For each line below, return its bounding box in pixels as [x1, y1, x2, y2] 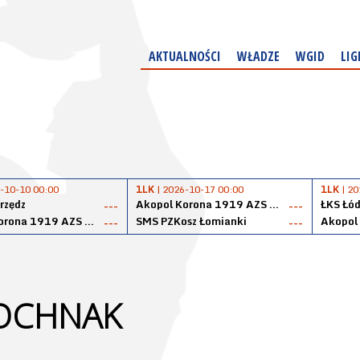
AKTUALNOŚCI [149, 47, 221, 65]
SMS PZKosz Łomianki [136, 212, 247, 230]
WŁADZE [237, 47, 280, 65]
